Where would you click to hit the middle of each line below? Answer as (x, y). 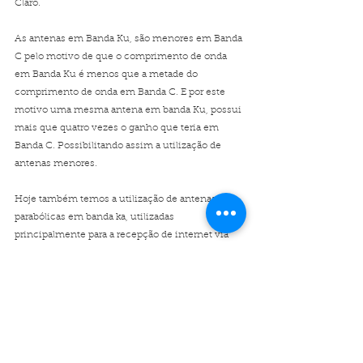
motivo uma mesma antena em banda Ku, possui (129, 110)
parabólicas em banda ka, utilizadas (96, 217)
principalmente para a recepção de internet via (123, 235)
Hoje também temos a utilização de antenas (117, 199)
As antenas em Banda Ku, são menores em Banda (130, 39)
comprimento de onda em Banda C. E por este (121, 92)
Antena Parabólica (171, 269)
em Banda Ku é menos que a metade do (107, 75)
